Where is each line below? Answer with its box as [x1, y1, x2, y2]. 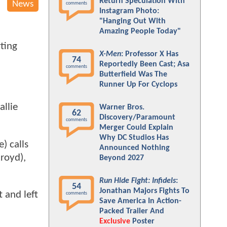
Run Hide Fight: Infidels [99, 177, 176, 185]
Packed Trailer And [99, 207, 164, 215]
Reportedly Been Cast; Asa [99, 60, 190, 68]
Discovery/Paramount [99, 113, 175, 122]
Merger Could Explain [99, 124, 173, 132]
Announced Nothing [99, 144, 170, 152]
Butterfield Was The [99, 70, 167, 79]
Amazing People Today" [99, 27, 181, 35]
